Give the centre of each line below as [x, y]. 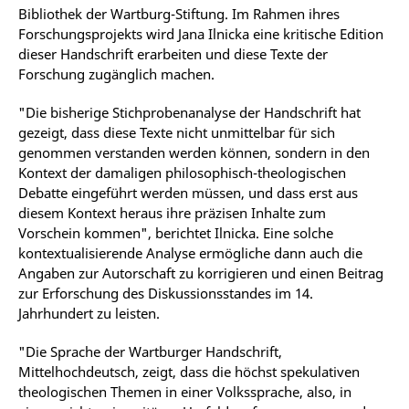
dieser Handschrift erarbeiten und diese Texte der [173, 53]
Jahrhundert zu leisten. [89, 313]
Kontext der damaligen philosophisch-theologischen [182, 172]
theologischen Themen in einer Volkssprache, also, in [185, 391]
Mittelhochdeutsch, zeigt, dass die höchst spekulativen [189, 371]
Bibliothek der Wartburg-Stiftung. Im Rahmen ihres [179, 13]
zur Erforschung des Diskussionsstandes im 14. [166, 293]
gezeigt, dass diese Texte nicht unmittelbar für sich [177, 132]
